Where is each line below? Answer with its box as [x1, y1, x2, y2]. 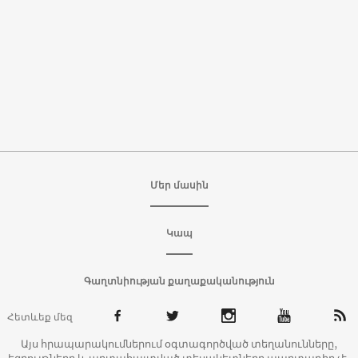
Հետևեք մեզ [6, 310, 73, 323]
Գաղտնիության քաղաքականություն [83, 274, 275, 287]
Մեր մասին [149, 178, 209, 191]
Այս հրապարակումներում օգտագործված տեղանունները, [21, 336, 337, 351]
